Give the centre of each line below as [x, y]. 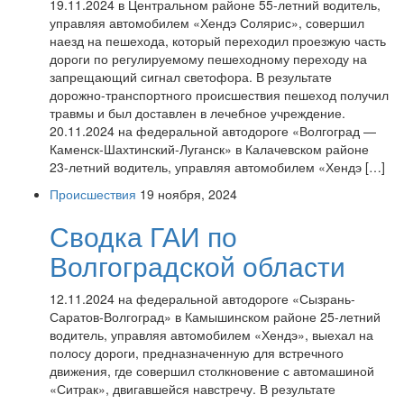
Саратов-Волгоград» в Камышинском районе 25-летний [215, 317]
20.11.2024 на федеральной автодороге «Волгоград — [213, 131]
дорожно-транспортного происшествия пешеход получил [219, 95]
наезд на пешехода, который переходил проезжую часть [218, 41]
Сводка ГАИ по [143, 236]
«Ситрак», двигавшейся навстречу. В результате [193, 389]
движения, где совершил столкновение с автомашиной [212, 371]
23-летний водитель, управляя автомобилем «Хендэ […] [217, 167]
